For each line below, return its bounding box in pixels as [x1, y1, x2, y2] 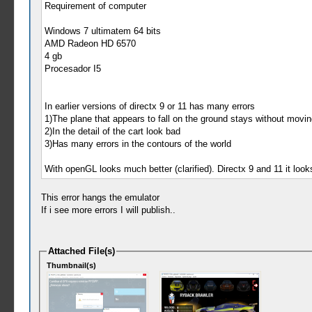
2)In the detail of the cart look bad [44, 125, 180, 136]
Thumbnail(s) [47, 261, 97, 270]
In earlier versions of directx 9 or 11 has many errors [44, 100, 255, 111]
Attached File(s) [48, 245, 116, 256]
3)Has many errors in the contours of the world [44, 138, 231, 149]
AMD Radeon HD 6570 [44, 38, 136, 49]
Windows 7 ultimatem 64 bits [44, 25, 161, 36]
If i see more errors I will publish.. [40, 204, 175, 215]
